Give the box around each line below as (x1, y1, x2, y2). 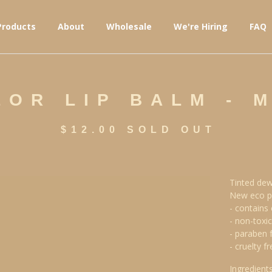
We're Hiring (173, 21, 228, 32)
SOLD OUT (127, 124, 216, 135)
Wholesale (106, 21, 152, 32)
